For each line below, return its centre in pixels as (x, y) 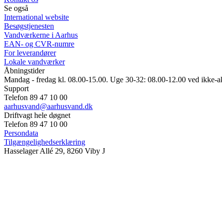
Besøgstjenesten (29, 26)
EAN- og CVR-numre (39, 44)
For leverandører (30, 53)
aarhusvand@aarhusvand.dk (48, 106)
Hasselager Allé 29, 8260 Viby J (55, 151)
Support (16, 88)
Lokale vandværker (34, 61)
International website (36, 17)
